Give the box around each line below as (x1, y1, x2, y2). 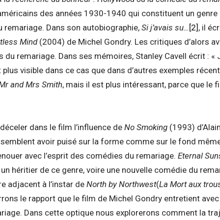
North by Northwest (86, 179, 156, 190)
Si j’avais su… (141, 23, 189, 33)
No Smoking (124, 122, 167, 133)
